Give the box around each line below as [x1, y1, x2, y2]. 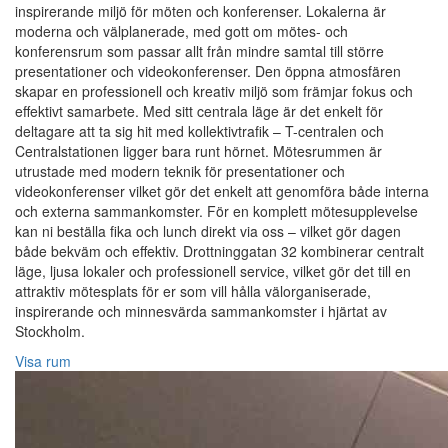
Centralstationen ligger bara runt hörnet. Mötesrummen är [15, 141, 382, 162]
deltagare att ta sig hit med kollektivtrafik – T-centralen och [15, 121, 384, 142]
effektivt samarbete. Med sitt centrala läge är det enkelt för [15, 101, 383, 122]
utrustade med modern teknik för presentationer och [15, 161, 345, 182]
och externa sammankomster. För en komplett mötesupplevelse [15, 201, 418, 222]
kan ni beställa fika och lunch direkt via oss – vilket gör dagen [15, 221, 401, 242]
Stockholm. [15, 321, 85, 342]
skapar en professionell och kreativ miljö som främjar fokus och [15, 81, 413, 102]
